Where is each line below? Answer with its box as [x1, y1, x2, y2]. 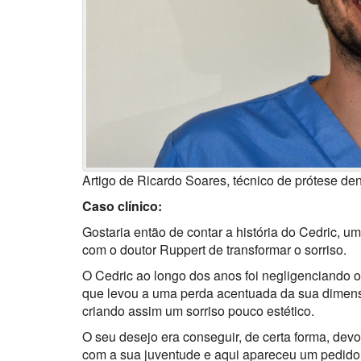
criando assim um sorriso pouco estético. [82, 301, 314, 320]
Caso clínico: [82, 196, 162, 215]
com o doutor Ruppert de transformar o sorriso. [82, 239, 346, 259]
